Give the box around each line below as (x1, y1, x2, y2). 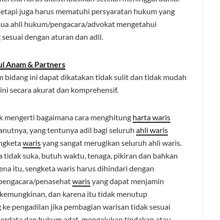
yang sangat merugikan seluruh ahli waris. (41, 138, 182, 147)
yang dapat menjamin (90, 176, 164, 186)
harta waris (133, 112, 170, 122)
